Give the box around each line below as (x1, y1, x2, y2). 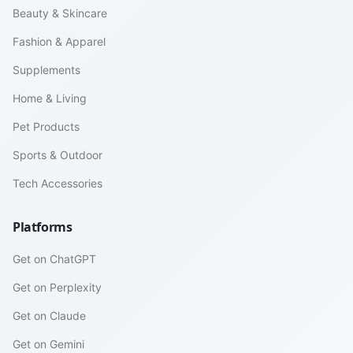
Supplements (13, 63, 80, 76)
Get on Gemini (13, 337, 84, 351)
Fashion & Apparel (13, 35, 106, 48)
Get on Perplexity (13, 281, 102, 294)
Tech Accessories (13, 176, 102, 190)
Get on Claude (13, 309, 86, 322)
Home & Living (13, 91, 87, 105)
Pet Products (13, 120, 80, 133)
